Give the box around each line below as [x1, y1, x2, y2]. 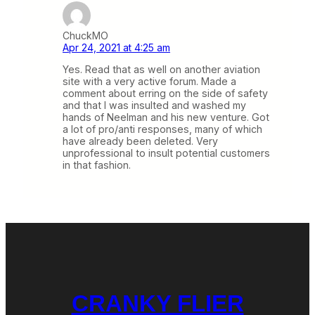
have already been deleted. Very [63, 134, 218, 147]
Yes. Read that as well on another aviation [63, 63, 260, 75]
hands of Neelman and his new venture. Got [63, 110, 269, 123]
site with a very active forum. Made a [63, 75, 236, 87]
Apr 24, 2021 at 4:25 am [63, 41, 170, 53]
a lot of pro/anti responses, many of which [63, 122, 262, 135]
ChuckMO [63, 29, 108, 41]
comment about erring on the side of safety [63, 86, 268, 99]
